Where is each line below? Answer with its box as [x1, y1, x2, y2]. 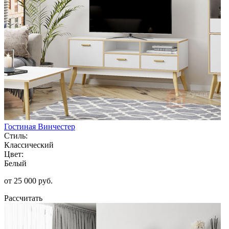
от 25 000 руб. [4, 176, 53, 185]
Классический [4, 140, 54, 149]
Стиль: [4, 131, 28, 140]
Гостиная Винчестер [4, 122, 75, 131]
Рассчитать [4, 193, 42, 202]
